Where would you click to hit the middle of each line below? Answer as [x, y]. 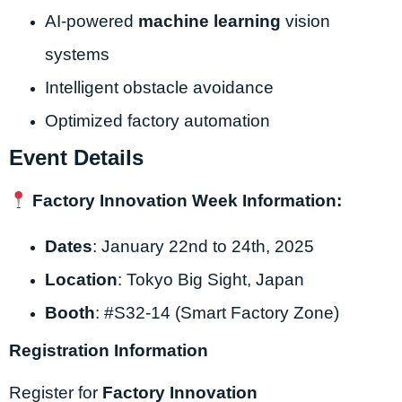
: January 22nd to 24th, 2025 [203, 247]
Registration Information [109, 351]
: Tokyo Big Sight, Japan [211, 280]
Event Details [76, 158]
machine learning [210, 22]
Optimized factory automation [157, 121]
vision [306, 22]
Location [81, 280]
